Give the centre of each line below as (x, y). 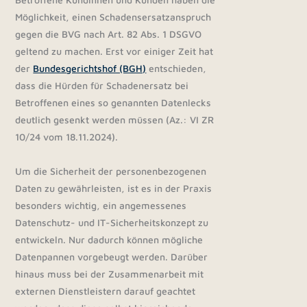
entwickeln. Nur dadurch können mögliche (109, 240)
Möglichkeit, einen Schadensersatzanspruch (113, 17)
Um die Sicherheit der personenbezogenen (111, 171)
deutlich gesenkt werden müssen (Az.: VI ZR (115, 120)
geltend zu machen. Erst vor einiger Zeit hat (114, 51)
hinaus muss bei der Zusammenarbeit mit (110, 274)
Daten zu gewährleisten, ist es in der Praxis (114, 188)
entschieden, (176, 68)
